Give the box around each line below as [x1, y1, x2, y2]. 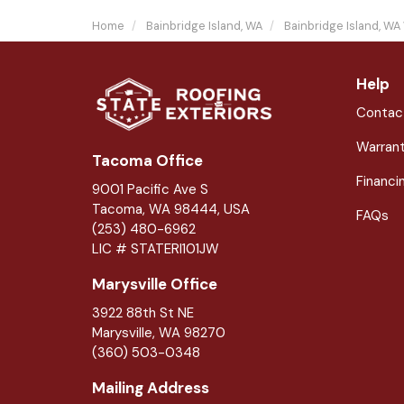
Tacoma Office [92, 150, 203, 170]
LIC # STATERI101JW [92, 239, 219, 258]
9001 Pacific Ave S [92, 179, 208, 198]
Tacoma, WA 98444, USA [92, 199, 250, 218]
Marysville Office [92, 273, 217, 294]
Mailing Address [92, 377, 209, 398]
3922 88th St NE [92, 303, 194, 322]
